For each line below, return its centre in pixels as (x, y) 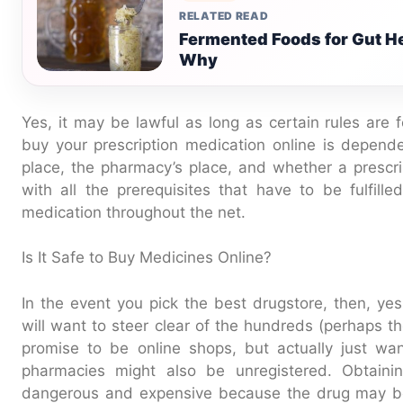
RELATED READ (224, 15)
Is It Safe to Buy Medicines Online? (147, 257)
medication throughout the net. (134, 212)
